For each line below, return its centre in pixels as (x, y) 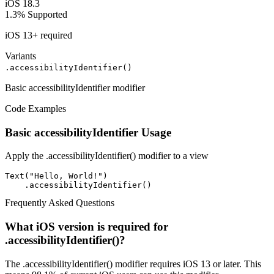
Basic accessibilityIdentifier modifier (75, 87)
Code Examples (35, 108)
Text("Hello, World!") (56, 176)
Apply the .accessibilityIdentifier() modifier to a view (107, 156)
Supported (47, 14)
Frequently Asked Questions (60, 203)
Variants (20, 56)
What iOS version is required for (87, 227)
